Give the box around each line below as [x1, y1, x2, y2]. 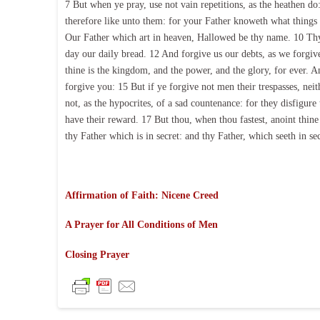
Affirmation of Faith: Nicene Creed [64, 190, 219, 201]
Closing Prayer [64, 249, 129, 260]
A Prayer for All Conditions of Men [64, 219, 218, 231]
